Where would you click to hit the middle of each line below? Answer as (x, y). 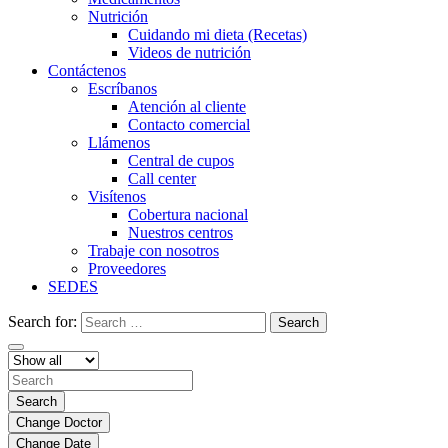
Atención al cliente (187, 106)
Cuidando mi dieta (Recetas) (217, 34)
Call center (162, 178)
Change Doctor (59, 422)
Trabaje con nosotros (153, 250)
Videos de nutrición (189, 52)
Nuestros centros (180, 232)
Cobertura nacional (188, 214)
